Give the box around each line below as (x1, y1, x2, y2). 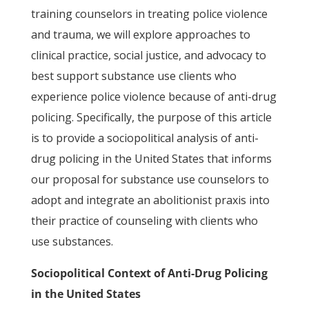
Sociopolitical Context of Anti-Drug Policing (30, 266, 268, 281)
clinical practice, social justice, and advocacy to (30, 48, 266, 63)
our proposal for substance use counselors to (30, 172, 269, 187)
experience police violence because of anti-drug (30, 89, 277, 104)
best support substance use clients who (30, 68, 237, 83)
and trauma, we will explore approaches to (30, 27, 250, 42)
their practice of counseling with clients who (30, 213, 258, 228)
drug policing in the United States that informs (30, 151, 272, 166)
